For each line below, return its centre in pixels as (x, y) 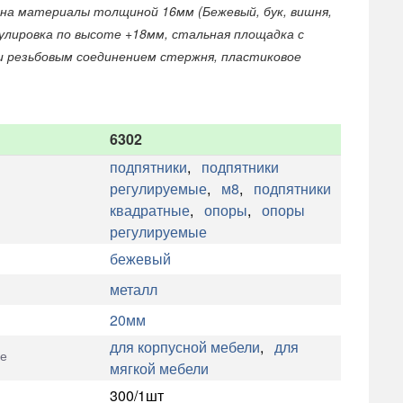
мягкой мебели (159, 369)
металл (133, 290)
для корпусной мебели (184, 347)
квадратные (149, 210)
